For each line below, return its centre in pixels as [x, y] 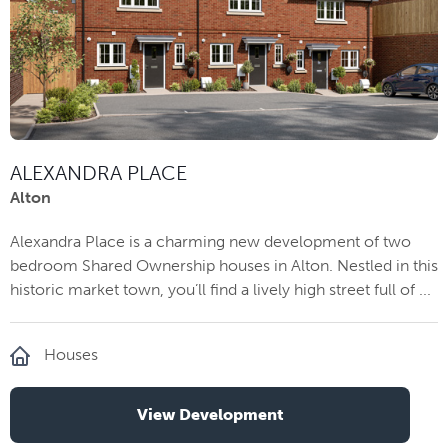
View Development [210, 414]
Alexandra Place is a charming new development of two [210, 241]
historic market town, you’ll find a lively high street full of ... [220, 289]
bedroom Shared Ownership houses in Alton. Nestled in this [224, 265]
